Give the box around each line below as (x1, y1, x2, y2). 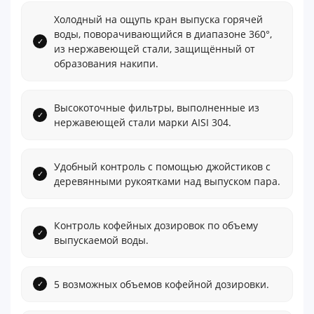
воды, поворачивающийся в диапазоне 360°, (54, 27, 272, 41)
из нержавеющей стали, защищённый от (54, 41, 255, 55)
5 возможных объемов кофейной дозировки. (54, 277, 269, 291)
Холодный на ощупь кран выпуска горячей (54, 12, 263, 26)
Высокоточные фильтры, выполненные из (54, 100, 259, 114)
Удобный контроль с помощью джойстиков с (54, 159, 271, 173)
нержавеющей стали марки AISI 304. (54, 115, 231, 129)
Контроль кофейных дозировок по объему (54, 218, 258, 232)
